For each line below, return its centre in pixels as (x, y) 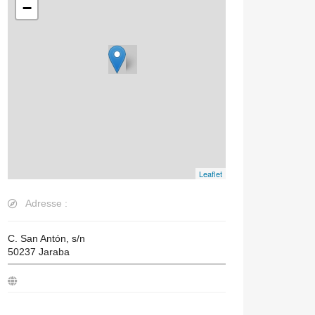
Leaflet (211, 174)
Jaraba (54, 252)
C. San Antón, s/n (46, 238)
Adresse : (46, 203)
